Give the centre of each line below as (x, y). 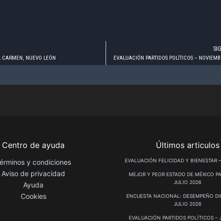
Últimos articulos (187, 145)
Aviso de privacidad (34, 173)
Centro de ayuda (34, 145)
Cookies (33, 196)
